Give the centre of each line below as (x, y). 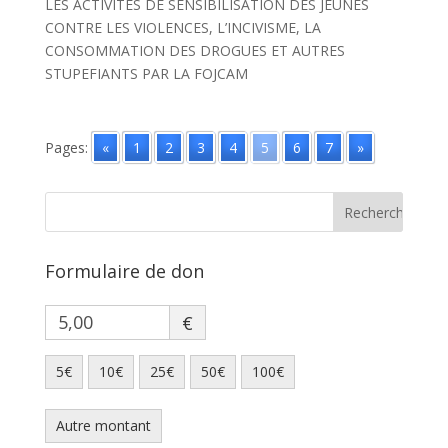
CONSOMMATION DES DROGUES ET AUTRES (194, 51)
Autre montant (103, 426)
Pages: (66, 148)
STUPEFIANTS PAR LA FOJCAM (146, 74)
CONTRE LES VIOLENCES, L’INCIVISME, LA (182, 28)
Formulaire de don (124, 271)
